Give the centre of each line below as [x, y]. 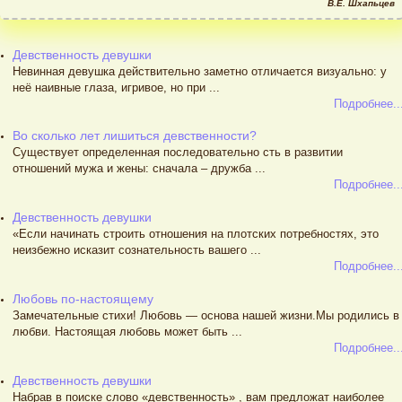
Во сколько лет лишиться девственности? [135, 136]
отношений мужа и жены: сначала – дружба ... [139, 169]
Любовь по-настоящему [83, 299]
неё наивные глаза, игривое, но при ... [116, 87]
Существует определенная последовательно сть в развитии [178, 153]
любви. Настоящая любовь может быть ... [127, 331]
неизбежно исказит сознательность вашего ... [137, 250]
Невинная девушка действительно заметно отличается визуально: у [200, 71]
